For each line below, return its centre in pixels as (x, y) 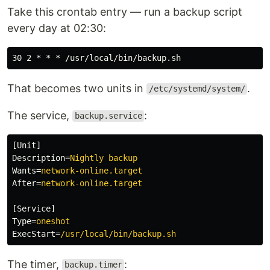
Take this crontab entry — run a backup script (125, 11)
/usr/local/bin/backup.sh (118, 234)
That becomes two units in (77, 88)
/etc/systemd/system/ (197, 89)
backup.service (108, 116)
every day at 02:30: (57, 28)
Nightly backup (104, 158)
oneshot (53, 221)
